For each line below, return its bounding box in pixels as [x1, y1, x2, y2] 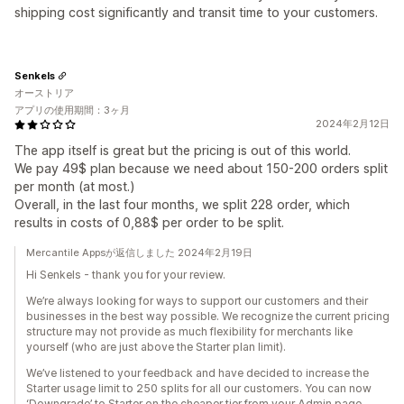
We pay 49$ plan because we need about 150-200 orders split [14, 161, 388, 176]
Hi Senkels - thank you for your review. [26, 268, 225, 281]
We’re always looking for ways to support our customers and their [26, 294, 368, 308]
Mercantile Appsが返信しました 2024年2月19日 [26, 246, 252, 259]
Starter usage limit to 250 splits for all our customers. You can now [26, 381, 372, 395]
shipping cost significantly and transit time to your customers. [14, 5, 378, 20]
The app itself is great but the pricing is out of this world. [14, 142, 351, 158]
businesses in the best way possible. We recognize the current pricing [26, 309, 390, 323]
